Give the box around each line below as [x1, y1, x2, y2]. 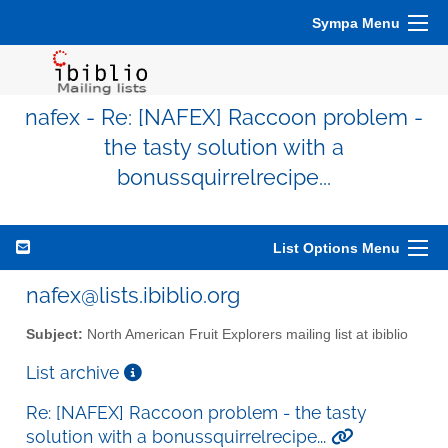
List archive [26, 361, 124, 383]
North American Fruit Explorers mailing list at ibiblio [83, 326, 408, 342]
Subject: [26, 326, 83, 342]
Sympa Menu [312, 15, 400, 31]
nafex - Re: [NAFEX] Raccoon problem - [25, 105, 423, 130]
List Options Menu [273, 240, 400, 256]
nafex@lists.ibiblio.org [26, 282, 240, 308]
